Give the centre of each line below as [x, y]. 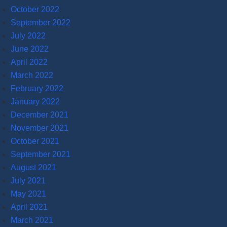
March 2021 [32, 220]
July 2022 [28, 35]
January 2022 [35, 101]
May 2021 [28, 194]
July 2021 [28, 180]
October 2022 [35, 9]
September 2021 [41, 154]
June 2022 [30, 49]
